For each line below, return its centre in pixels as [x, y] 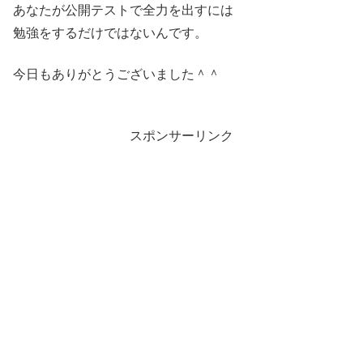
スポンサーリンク [181, 135]
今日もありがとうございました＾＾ [117, 74]
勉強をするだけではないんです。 [110, 33]
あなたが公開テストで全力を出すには [123, 11]
